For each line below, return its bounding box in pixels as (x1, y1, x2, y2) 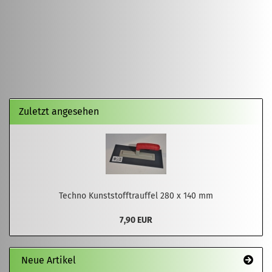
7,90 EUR (120, 215, 152, 225)
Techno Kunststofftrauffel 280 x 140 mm (59, 191, 213, 201)
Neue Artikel (19, 254, 76, 266)
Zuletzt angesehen (19, 106, 99, 117)
